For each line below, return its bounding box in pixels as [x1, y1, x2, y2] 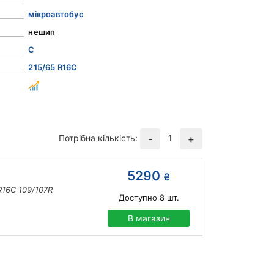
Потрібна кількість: [59, 133, 138, 144]
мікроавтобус [28, 9, 84, 20]
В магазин [127, 213, 170, 224]
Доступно [118, 193, 157, 203]
